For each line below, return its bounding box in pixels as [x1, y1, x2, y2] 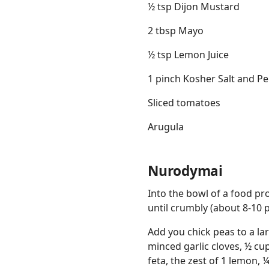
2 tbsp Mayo [148, 24, 204, 38]
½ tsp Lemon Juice [148, 48, 229, 62]
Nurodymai [148, 162, 223, 181]
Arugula [148, 120, 184, 134]
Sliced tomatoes [148, 96, 220, 110]
